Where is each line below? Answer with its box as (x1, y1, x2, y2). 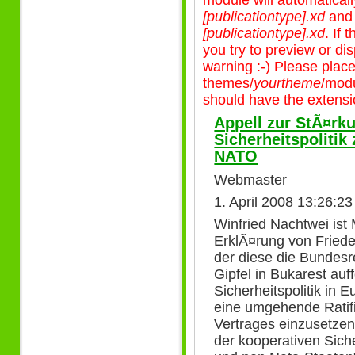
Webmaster (214, 171, 288, 188)
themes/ (203, 74, 254, 91)
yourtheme (254, 74, 321, 91)
